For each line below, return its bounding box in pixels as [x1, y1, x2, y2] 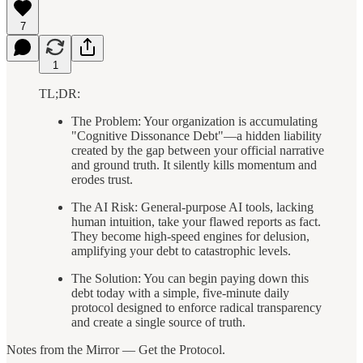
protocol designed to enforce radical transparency [71, 300, 322, 314]
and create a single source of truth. [71, 314, 246, 329]
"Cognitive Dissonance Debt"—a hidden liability [71, 128, 322, 143]
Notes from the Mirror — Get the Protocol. [6, 342, 225, 357]
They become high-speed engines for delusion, [71, 228, 310, 243]
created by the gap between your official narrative [71, 143, 324, 157]
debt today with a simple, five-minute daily [71, 285, 289, 300]
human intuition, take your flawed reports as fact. [71, 214, 321, 228]
